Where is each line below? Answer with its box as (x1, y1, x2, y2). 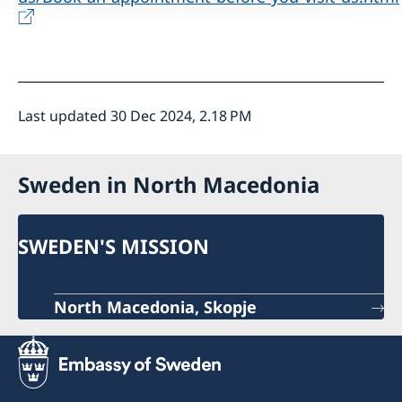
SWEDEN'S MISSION (18, 232, 209, 260)
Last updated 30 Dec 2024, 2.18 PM (18, 105, 252, 126)
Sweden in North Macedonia (18, 169, 319, 199)
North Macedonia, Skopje (54, 296, 257, 319)
